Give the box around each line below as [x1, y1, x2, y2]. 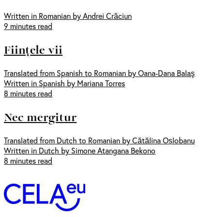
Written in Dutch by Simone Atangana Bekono [4, 145, 155, 155]
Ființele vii [4, 40, 62, 58]
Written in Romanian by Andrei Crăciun [4, 11, 132, 21]
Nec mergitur [4, 108, 77, 125]
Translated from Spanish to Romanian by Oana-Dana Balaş [4, 67, 195, 78]
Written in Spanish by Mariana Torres [4, 77, 125, 88]
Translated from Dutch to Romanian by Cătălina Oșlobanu [4, 135, 195, 145]
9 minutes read [4, 21, 52, 31]
